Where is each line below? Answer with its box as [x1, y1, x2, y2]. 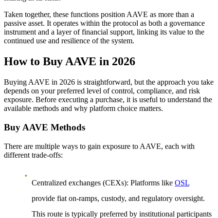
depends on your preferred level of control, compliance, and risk [4, 87, 200, 95]
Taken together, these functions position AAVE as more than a [4, 10, 194, 19]
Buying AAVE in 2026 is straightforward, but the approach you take [4, 78, 214, 87]
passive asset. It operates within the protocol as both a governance [4, 19, 205, 28]
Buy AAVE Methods [4, 122, 85, 132]
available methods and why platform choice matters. [4, 104, 163, 113]
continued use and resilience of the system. [4, 36, 134, 45]
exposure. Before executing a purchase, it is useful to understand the [4, 95, 212, 104]
